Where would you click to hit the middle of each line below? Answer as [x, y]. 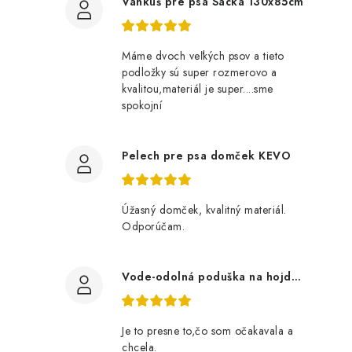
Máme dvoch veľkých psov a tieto [203, 56]
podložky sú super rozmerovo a [200, 72]
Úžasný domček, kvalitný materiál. [204, 210]
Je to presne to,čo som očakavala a [207, 331]
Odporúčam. [153, 226]
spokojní [142, 105]
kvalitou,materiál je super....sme [198, 89]
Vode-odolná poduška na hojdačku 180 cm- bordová [296, 277]
